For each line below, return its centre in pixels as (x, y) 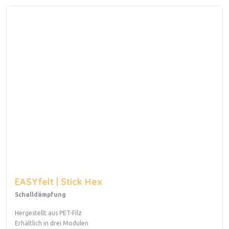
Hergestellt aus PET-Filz (48, 213)
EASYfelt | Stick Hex (59, 182)
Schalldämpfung (40, 195)
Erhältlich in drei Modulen (52, 223)
